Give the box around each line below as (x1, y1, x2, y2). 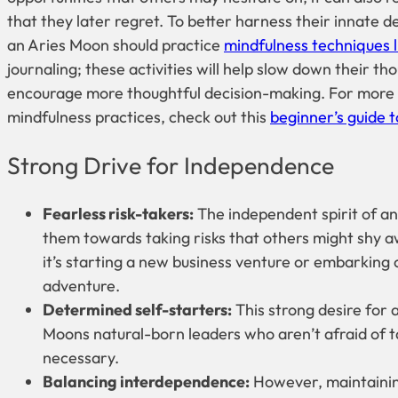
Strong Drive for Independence (7, 149, 334, 180)
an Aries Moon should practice (7, 34, 224, 55)
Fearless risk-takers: (43, 203, 194, 225)
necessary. (43, 347, 119, 369)
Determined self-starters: (43, 299, 232, 321)
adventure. (43, 275, 120, 297)
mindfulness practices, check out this (7, 106, 270, 127)
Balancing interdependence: (43, 371, 250, 393)
